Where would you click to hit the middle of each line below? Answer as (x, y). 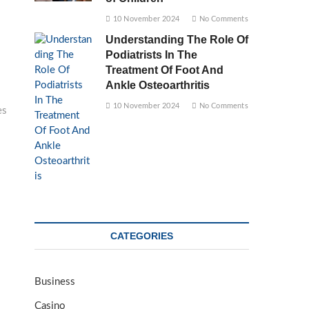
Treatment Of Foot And (165, 70)
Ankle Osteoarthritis (158, 85)
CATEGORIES (142, 236)
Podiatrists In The (152, 55)
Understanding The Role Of (177, 40)
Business (55, 282)
